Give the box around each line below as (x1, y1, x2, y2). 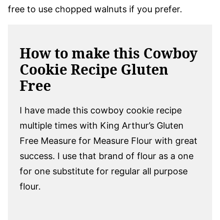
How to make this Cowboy (20, 43, 197, 62)
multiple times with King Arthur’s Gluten (20, 120, 184, 131)
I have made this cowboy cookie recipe (20, 105, 182, 115)
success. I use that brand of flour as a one (20, 150, 193, 161)
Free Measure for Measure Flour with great (20, 135, 197, 146)
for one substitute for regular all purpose (20, 165, 188, 176)
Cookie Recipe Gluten (20, 59, 168, 79)
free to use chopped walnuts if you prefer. (8, 3, 182, 14)
